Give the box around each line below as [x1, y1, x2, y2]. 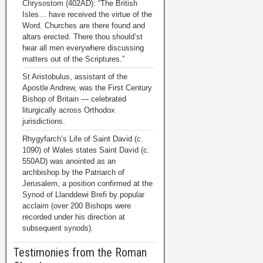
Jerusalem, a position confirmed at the [22, 179, 153, 188]
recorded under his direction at [22, 213, 125, 221]
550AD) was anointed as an [22, 157, 116, 166]
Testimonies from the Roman [14, 245, 147, 259]
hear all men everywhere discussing [22, 43, 144, 52]
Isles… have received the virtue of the [22, 10, 152, 19]
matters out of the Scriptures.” [22, 55, 124, 63]
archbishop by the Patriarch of [22, 168, 124, 177]
